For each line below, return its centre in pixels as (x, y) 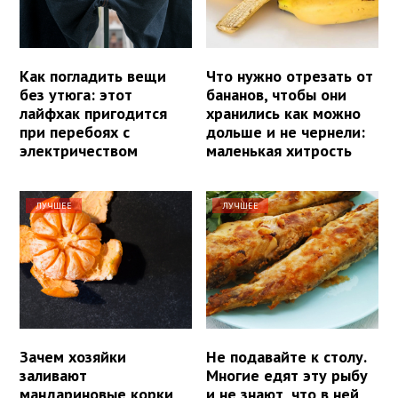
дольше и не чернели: (286, 131)
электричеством (79, 150)
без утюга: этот (76, 94)
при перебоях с (75, 131)
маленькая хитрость (279, 150)
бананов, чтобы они (277, 94)
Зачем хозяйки (73, 356)
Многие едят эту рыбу (287, 375)
